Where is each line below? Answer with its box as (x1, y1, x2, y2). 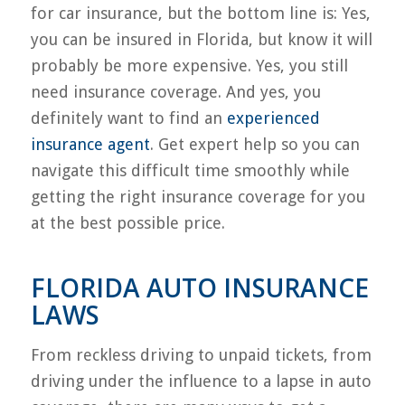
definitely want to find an (30, 108, 227, 127)
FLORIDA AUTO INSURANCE (30, 269, 369, 305)
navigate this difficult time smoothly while (30, 160, 350, 180)
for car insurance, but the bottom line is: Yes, (30, 3, 371, 23)
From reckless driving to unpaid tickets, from (30, 344, 372, 364)
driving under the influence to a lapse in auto (30, 371, 372, 391)
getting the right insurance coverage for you (30, 186, 365, 206)
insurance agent (30, 134, 150, 154)
